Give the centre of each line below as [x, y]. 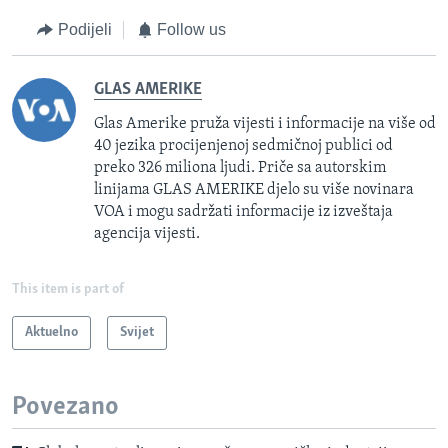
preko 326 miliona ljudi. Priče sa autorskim [240, 167]
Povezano [65, 407]
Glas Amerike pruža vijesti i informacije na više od [265, 123]
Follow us [191, 30]
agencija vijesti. [147, 233]
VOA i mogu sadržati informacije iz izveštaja [243, 211]
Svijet [137, 332]
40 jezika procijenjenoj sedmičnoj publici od [243, 145]
